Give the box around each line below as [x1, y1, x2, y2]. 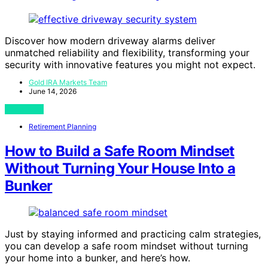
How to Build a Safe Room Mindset [5, 142, 234, 160]
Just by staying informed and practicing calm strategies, [5, 228, 261, 240]
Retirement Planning [29, 121, 96, 131]
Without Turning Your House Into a [5, 160, 236, 178]
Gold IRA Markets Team [29, 77, 107, 87]
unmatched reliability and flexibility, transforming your [5, 46, 249, 59]
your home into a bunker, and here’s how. [5, 252, 190, 264]
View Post [5, 103, 44, 114]
